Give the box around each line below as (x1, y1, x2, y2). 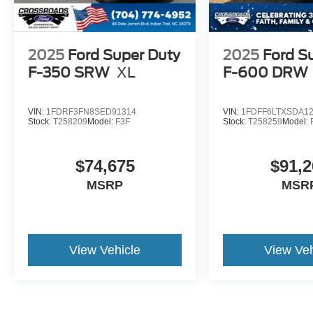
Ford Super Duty (68, 47, 180, 64)
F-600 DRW (223, 64, 309, 82)
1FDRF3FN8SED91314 (46, 107, 136, 117)
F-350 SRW (28, 64, 110, 82)
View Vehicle (69, 243, 141, 258)
